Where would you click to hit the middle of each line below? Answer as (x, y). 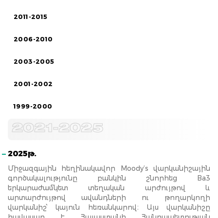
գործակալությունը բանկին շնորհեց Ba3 (109, 178)
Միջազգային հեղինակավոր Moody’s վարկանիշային (109, 168)
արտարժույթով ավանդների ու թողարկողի (109, 198)
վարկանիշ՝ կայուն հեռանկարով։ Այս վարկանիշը (109, 207)
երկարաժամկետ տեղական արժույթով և (109, 188)
